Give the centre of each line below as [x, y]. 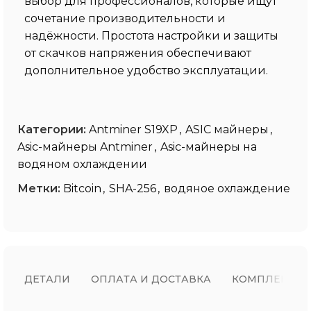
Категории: [52, 129]
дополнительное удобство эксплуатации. [146, 70]
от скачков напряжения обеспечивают [138, 53]
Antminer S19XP [133, 129]
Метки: [39, 188]
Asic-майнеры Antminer [85, 146]
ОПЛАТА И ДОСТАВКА [151, 279]
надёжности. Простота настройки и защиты [151, 35]
